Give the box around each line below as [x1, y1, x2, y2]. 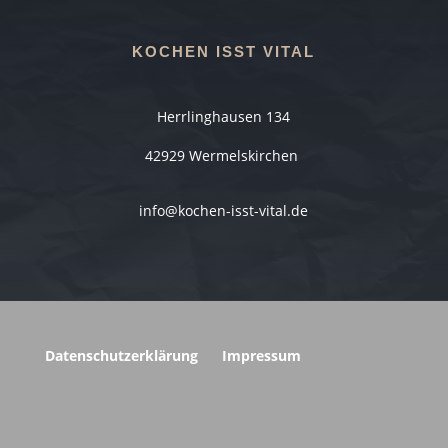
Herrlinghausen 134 [157, 107, 291, 127]
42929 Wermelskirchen [145, 146, 303, 166]
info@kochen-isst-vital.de [139, 201, 309, 221]
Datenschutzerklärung [44, 346, 198, 366]
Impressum [221, 346, 301, 366]
